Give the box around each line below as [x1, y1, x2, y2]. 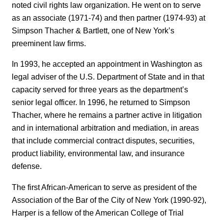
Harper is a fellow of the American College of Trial [12, 208, 184, 217]
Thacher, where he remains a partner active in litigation [12, 110, 202, 120]
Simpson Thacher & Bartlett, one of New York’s [12, 26, 174, 35]
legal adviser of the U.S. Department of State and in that [12, 72, 204, 82]
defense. [12, 162, 42, 171]
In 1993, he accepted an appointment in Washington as [12, 59, 202, 69]
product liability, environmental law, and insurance [12, 149, 185, 158]
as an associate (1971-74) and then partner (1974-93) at [12, 13, 205, 22]
